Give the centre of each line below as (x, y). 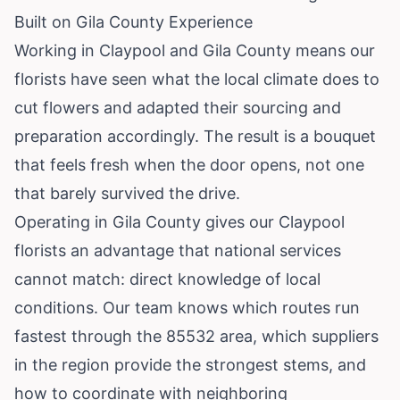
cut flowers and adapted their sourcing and (178, 107)
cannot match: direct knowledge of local (167, 279)
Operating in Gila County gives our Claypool (179, 221)
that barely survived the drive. (127, 193)
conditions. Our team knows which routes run (187, 307)
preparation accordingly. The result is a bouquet (195, 136)
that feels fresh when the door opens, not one (189, 164)
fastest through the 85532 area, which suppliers (196, 336)
